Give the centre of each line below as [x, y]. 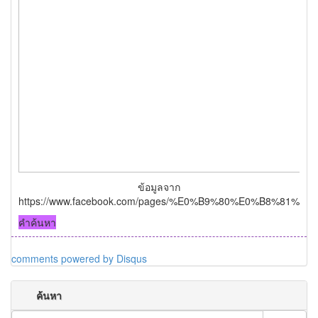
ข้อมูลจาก [159, 187]
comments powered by [64, 258]
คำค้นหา [37, 222]
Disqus [132, 258]
